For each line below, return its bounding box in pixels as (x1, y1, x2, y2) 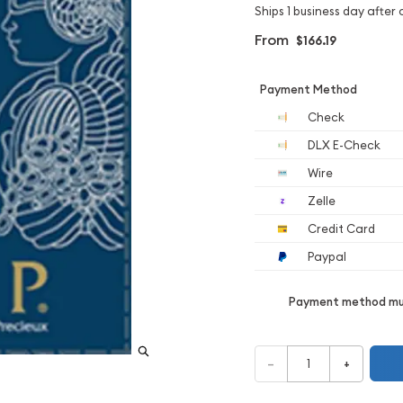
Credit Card (305, 220, 375, 236)
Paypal (305, 248, 346, 264)
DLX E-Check (305, 137, 381, 152)
